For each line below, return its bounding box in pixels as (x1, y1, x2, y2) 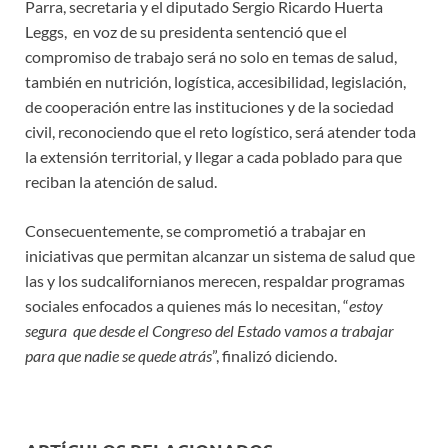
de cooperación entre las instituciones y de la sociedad (25, 96, 394, 116)
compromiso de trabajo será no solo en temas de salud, (25, 46, 397, 66)
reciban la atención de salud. (25, 171, 217, 191)
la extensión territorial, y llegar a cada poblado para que (25, 146, 402, 166)
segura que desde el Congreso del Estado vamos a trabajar (25, 320, 394, 340)
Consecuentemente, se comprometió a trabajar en (25, 220, 366, 240)
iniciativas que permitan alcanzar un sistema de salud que (25, 245, 415, 265)
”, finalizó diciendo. (212, 345, 337, 365)
